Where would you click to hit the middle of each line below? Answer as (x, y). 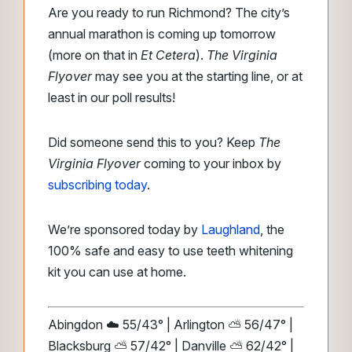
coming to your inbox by (211, 163)
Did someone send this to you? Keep (153, 142)
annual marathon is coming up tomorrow (162, 34)
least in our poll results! (112, 97)
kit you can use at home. (119, 272)
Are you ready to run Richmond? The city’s (169, 13)
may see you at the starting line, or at (197, 76)
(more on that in (94, 55)
